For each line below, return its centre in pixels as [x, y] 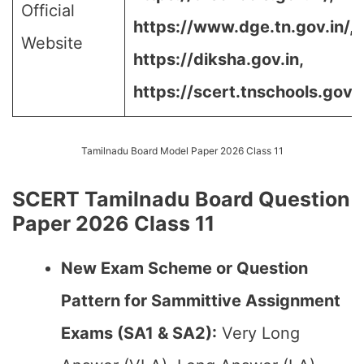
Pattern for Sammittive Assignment [201, 301]
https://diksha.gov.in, [218, 59]
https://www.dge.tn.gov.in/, [243, 27]
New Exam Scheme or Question [184, 268]
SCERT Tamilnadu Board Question [181, 199]
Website [52, 43]
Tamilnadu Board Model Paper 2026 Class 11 [182, 151]
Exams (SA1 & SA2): [139, 333]
